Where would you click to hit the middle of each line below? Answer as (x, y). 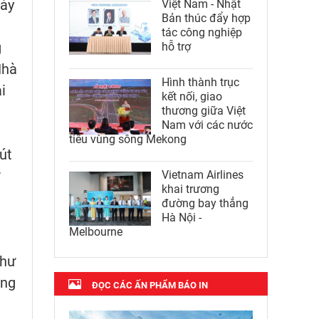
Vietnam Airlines (203, 174)
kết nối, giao (192, 96)
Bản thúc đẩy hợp (206, 18)
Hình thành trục (200, 82)
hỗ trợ (176, 46)
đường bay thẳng (205, 203)
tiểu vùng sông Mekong (128, 139)
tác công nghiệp (202, 32)
